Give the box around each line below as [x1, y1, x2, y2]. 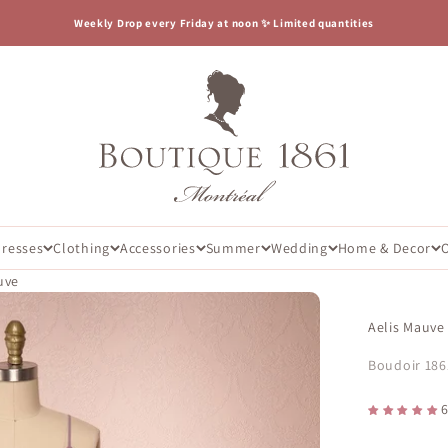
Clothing [53, 238, 110, 257]
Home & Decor [337, 238, 432, 257]
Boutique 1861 [98, 71, 192, 89]
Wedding [270, 238, 328, 257]
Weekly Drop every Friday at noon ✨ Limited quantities [73, 16, 375, 30]
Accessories [119, 238, 196, 257]
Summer [205, 238, 261, 257]
